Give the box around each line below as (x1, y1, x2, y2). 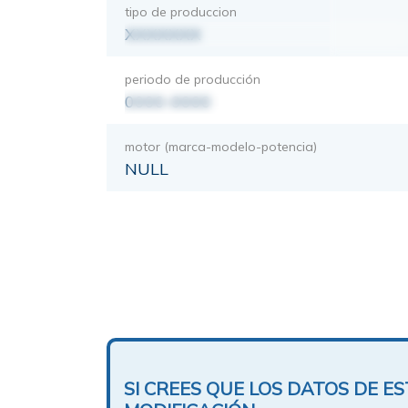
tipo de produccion (125, 3, 237, 20)
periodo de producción (125, 70, 260, 87)
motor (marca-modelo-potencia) (125, 138, 317, 155)
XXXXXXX (125, 23, 201, 45)
